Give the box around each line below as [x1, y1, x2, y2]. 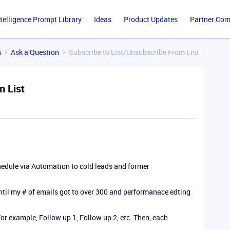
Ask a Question [11, 47, 59, 57]
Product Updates [123, 14, 178, 24]
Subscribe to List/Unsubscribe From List [69, 47, 199, 57]
